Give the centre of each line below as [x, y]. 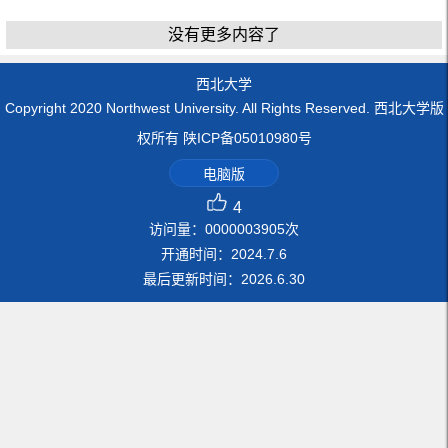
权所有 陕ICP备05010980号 [224, 137]
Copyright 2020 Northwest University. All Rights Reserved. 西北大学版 [224, 107]
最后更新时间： [192, 278]
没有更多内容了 [224, 34]
